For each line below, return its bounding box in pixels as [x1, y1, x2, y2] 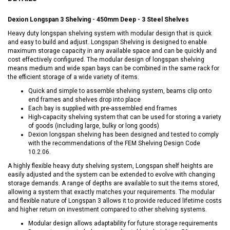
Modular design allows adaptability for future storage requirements [28, 219, 218, 227]
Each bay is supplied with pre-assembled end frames [28, 104, 177, 112]
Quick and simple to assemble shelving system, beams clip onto [28, 87, 212, 94]
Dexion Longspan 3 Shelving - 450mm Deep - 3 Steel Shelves [8, 15, 189, 23]
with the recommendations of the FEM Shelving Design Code [28, 139, 200, 147]
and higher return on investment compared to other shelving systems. [8, 205, 207, 213]
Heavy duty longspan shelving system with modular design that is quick [8, 29, 212, 37]
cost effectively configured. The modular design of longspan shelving [8, 55, 204, 63]
